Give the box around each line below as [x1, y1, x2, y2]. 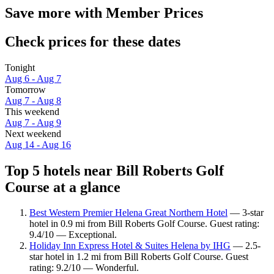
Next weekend [5, 128, 61, 139]
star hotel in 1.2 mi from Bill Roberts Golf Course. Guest [29, 251, 248, 262]
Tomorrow [5, 84, 46, 95]
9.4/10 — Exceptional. [29, 229, 117, 240]
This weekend [5, 106, 59, 117]
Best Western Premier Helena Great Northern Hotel [29, 207, 228, 218]
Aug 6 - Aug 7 [5, 73, 61, 84]
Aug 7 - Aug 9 [5, 117, 61, 128]
